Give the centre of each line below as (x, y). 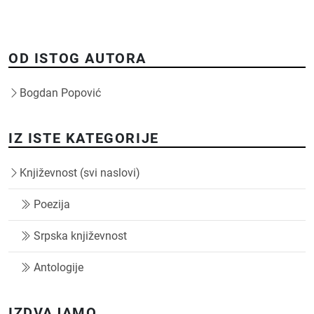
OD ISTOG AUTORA (77, 59)
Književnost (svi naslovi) (80, 173)
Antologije (59, 268)
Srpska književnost (80, 236)
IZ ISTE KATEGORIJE (84, 138)
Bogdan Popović (60, 93)
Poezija (52, 205)
